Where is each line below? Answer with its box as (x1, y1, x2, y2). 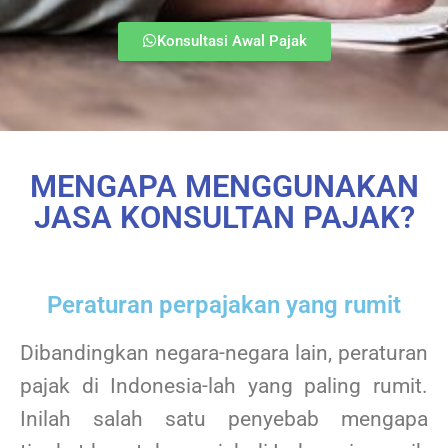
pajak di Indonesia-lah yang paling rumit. (20, 373, 428, 398)
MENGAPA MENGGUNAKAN (29, 167, 419, 205)
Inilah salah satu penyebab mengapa (20, 406, 428, 431)
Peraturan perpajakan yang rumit (47, 290, 401, 319)
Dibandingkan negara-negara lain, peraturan (20, 340, 428, 365)
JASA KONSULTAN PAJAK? (33, 198, 415, 236)
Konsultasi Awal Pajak (156, 31, 307, 50)
